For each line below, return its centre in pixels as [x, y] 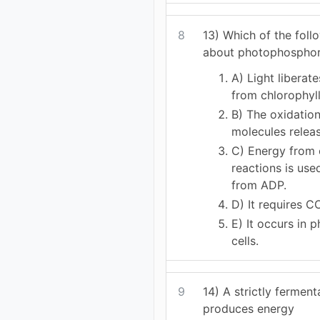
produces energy [249, 309]
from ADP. [259, 185]
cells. [245, 241]
